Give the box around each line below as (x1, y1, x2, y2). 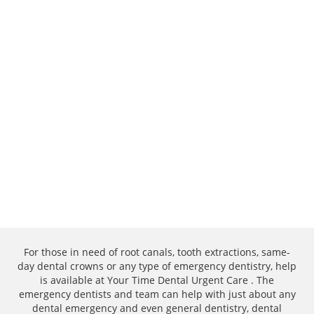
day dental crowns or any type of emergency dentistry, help (18, 259, 296, 273)
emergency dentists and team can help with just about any (18, 287, 296, 301)
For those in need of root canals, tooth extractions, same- (24, 245, 290, 259)
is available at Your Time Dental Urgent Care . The (40, 273, 274, 287)
